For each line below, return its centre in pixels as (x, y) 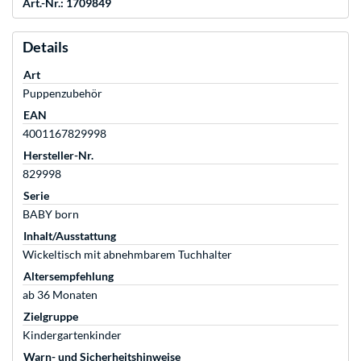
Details (46, 47)
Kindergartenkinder (72, 335)
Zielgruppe (51, 317)
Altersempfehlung (68, 276)
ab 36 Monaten (60, 295)
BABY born (51, 214)
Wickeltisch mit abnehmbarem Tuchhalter (127, 255)
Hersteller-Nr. (58, 156)
